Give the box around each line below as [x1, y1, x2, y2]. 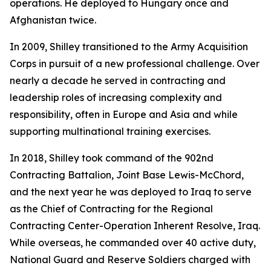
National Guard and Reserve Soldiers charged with [10, 253, 250, 266]
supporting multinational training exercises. [10, 125, 211, 137]
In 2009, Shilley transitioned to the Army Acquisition [10, 41, 248, 53]
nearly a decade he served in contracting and [10, 74, 226, 87]
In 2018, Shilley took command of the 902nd [10, 152, 214, 164]
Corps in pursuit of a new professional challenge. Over [10, 57, 260, 70]
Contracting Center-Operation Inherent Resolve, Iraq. [10, 220, 260, 232]
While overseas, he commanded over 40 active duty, [10, 237, 256, 249]
